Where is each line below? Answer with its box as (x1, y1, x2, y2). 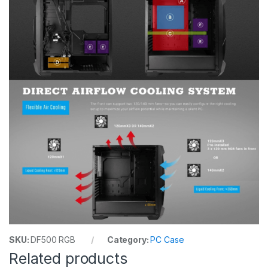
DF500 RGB (31, 234, 76, 245)
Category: (106, 234, 151, 245)
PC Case (150, 234, 184, 245)
